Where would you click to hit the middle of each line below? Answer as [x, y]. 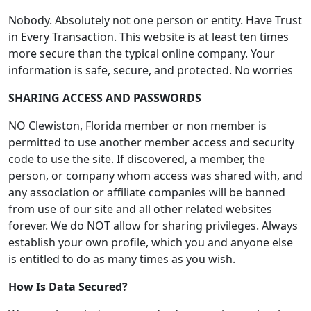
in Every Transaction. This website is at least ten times [149, 37]
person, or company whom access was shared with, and [155, 176]
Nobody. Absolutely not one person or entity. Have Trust [155, 20]
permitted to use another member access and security [151, 142]
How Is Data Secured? [68, 287]
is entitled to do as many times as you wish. [122, 259]
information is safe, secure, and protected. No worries [151, 70]
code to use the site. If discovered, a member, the [137, 159]
